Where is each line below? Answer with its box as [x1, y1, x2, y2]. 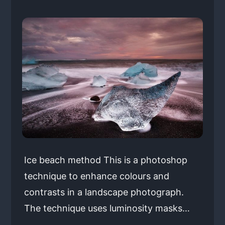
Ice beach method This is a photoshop [24, 155, 187, 166]
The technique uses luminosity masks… [24, 203, 190, 214]
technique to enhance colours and [24, 171, 169, 182]
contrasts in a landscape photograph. [24, 187, 184, 198]
